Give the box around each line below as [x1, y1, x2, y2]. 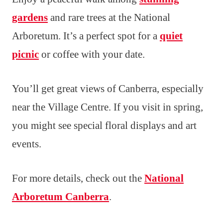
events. [12, 138, 41, 150]
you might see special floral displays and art [12, 119, 197, 132]
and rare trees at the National [48, 11, 170, 24]
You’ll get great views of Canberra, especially [12, 83, 204, 95]
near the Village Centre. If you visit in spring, [12, 101, 203, 113]
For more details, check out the [12, 172, 144, 185]
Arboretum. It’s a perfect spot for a [12, 30, 160, 42]
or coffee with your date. [39, 48, 145, 61]
